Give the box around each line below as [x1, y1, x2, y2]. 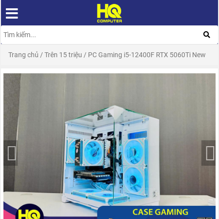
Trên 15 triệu [44, 51, 83, 59]
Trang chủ [8, 51, 39, 59]
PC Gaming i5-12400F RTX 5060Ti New [88, 51, 206, 59]
